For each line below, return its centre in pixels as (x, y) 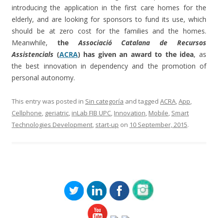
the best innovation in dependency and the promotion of (109, 66)
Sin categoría (104, 101)
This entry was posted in (48, 101)
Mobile (158, 113)
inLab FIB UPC (91, 113)
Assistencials (33, 54)
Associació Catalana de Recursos (142, 42)
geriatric (57, 113)
